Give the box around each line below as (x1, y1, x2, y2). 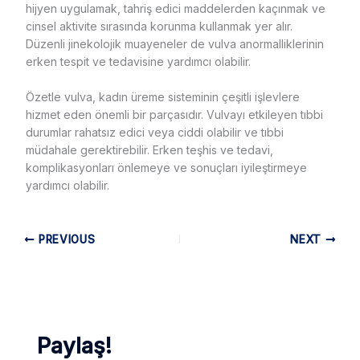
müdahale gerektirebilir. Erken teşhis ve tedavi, (25, 142, 273, 157)
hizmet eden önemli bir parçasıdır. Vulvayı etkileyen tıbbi (25, 107, 323, 121)
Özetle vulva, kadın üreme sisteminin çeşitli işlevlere (25, 89, 300, 104)
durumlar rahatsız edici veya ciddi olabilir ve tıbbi (25, 125, 284, 139)
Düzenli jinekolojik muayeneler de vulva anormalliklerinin (25, 36, 324, 51)
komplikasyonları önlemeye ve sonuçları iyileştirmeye (25, 160, 307, 174)
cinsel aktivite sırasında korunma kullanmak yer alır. (25, 18, 292, 33)
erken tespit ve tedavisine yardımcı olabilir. (25, 54, 251, 68)
